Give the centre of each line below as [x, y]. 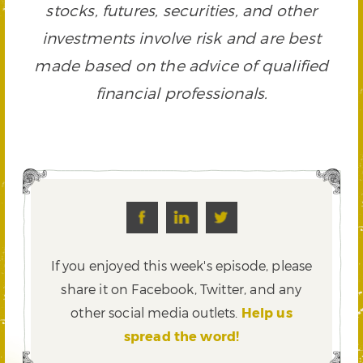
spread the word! [181, 335]
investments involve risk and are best [181, 37]
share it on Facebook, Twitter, [156, 288]
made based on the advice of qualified [181, 65]
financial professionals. [181, 92]
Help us [267, 312]
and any [276, 288]
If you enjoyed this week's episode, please [181, 265]
